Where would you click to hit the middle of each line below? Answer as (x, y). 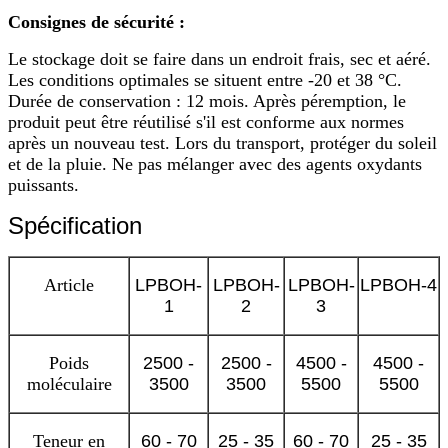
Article (69, 284)
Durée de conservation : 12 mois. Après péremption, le (207, 100)
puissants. (43, 184)
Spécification (75, 225)
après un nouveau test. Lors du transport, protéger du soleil (222, 142)
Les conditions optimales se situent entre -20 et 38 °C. (205, 79)
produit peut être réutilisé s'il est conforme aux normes (206, 121)
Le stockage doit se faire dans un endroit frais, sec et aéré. (219, 58)
